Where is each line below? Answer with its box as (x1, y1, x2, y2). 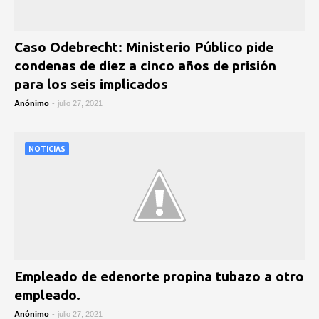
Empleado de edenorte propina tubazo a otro (14, 268, 304, 284)
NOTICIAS (28, 145, 66, 153)
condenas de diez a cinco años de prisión (14, 58, 276, 73)
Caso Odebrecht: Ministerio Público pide (14, 39, 273, 55)
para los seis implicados (14, 76, 168, 92)
